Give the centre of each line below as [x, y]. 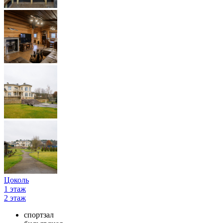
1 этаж [15, 189]
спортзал [39, 215]
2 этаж [15, 198]
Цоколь [16, 180]
